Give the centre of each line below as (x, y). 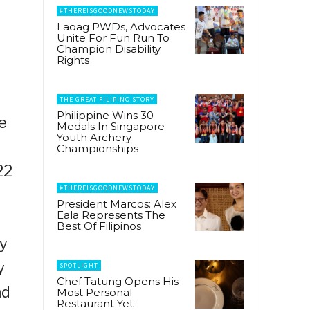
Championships (98, 148)
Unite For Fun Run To (113, 37)
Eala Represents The (111, 215)
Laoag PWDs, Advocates (121, 26)
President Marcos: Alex (117, 203)
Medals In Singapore (111, 126)
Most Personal (94, 292)
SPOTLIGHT (79, 265)
